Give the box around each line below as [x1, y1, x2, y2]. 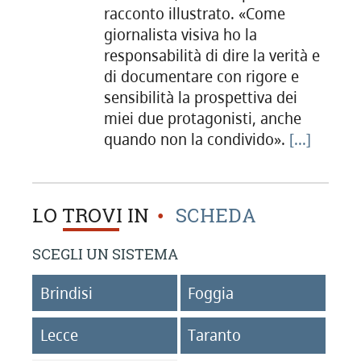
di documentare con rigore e [103, 65, 299, 87]
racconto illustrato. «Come [103, 2, 285, 24]
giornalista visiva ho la [103, 23, 257, 45]
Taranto [188, 325, 242, 346]
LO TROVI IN [32, 203, 149, 228]
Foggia [188, 282, 234, 304]
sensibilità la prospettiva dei [103, 86, 297, 108]
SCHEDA [171, 203, 257, 228]
